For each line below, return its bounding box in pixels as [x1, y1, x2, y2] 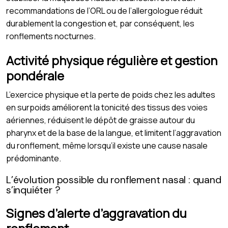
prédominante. [6, 152, 61, 164]
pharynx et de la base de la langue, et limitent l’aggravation [6, 127, 221, 138]
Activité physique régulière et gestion [6, 51, 217, 69]
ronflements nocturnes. [6, 30, 96, 42]
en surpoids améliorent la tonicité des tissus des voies [6, 101, 208, 113]
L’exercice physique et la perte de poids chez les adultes [6, 89, 215, 100]
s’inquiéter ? [6, 183, 61, 196]
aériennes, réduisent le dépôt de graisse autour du [6, 114, 195, 126]
